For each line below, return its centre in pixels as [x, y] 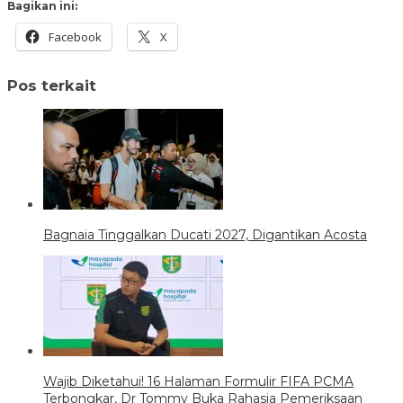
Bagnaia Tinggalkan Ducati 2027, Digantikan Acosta [205, 235]
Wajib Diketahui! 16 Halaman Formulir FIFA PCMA [198, 381]
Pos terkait [52, 85]
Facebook [75, 37]
